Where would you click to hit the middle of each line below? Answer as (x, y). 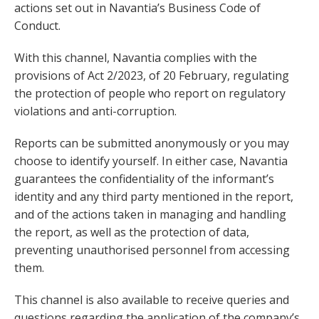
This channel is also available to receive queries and (152, 300)
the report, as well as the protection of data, (132, 232)
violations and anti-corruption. (95, 111)
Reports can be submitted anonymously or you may (152, 143)
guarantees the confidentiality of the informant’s (144, 179)
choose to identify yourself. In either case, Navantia (151, 161)
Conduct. (37, 26)
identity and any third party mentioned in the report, (154, 197)
